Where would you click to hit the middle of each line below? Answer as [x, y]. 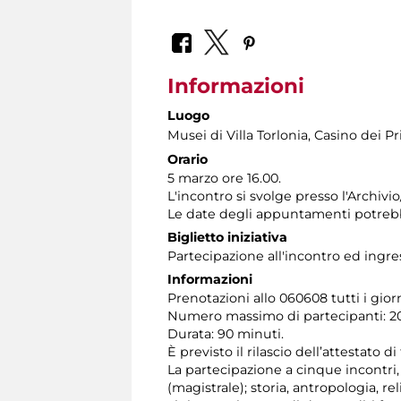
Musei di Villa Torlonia [238, 135]
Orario [188, 159]
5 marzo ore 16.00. [224, 178]
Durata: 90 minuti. [226, 333]
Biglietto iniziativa [227, 237]
